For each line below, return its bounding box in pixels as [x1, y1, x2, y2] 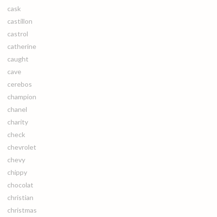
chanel [7, 105, 27, 113]
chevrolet [7, 143, 36, 151]
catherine [7, 42, 36, 50]
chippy [7, 168, 27, 176]
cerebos [7, 80, 32, 88]
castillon [7, 17, 32, 25]
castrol [7, 30, 28, 38]
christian [7, 193, 33, 201]
